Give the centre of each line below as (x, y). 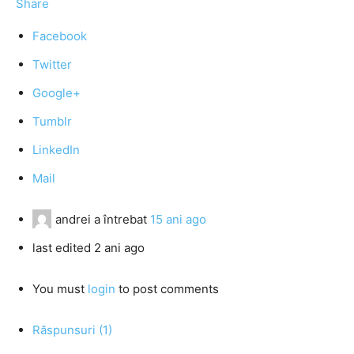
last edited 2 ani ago (88, 248)
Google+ (56, 93)
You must (60, 289)
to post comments (167, 289)
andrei (73, 219)
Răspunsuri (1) (72, 330)
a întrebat (121, 219)
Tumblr (52, 121)
